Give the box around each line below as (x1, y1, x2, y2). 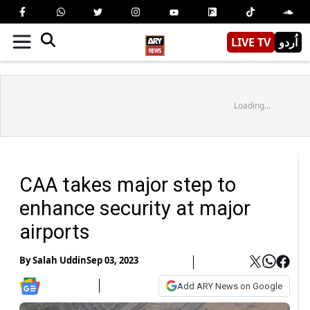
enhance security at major (19, 196, 250, 220)
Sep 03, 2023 (86, 254, 138, 267)
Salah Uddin (33, 254, 86, 267)
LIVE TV (231, 34, 271, 50)
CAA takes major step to (19, 172, 236, 197)
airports (19, 219, 90, 244)
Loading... (233, 99, 271, 111)
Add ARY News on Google (177, 280, 282, 291)
